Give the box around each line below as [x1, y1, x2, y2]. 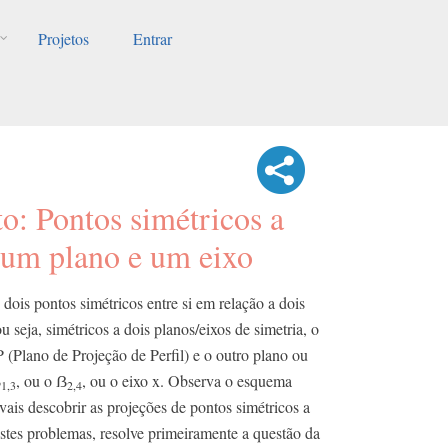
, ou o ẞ [16, 369, 67, 391]
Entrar [132, 28, 172, 49]
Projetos [37, 28, 89, 49]
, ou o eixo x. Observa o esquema [82, 369, 292, 391]
